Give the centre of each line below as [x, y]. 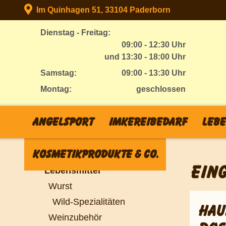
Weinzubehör [75, 217]
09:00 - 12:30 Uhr [154, 45]
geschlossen [161, 89]
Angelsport [62, 122]
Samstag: [59, 73]
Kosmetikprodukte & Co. [95, 154]
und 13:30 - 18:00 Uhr [145, 57]
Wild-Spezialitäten [89, 202]
